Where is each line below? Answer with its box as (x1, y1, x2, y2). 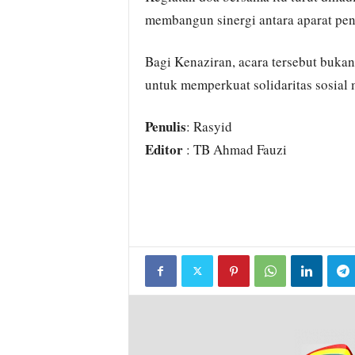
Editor (144, 139, 183, 159)
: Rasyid (185, 117, 232, 136)
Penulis (144, 116, 186, 136)
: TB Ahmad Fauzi (182, 140, 287, 158)
